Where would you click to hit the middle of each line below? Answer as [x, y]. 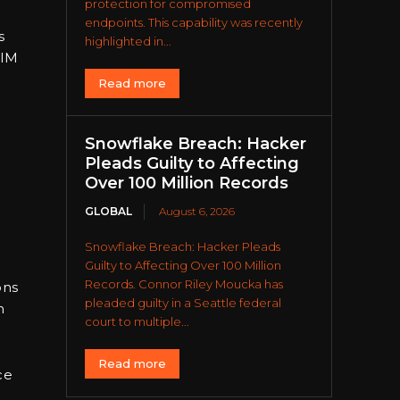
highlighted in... [129, 42]
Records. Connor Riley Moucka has [184, 284]
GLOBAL [109, 212]
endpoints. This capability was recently [194, 23]
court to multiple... [137, 322]
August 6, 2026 [197, 212]
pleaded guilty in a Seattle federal [183, 303]
